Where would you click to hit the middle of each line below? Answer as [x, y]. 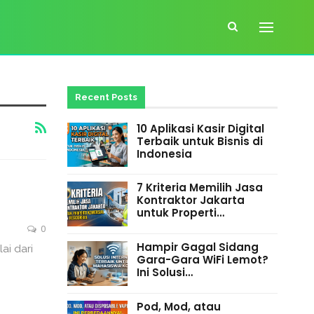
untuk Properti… [180, 213]
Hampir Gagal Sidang [197, 247]
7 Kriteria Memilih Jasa [199, 188]
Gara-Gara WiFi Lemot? [202, 260]
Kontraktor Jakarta [190, 200]
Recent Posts [106, 97]
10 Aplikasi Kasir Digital [200, 128]
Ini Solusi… [164, 273]
